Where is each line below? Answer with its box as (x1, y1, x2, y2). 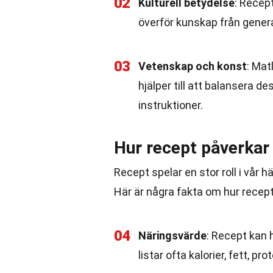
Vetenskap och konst (138, 60, 247, 73)
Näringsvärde (138, 229, 207, 242)
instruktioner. (138, 99, 203, 112)
